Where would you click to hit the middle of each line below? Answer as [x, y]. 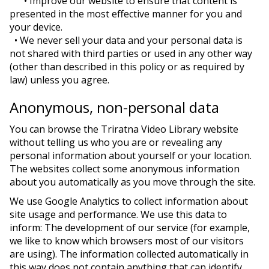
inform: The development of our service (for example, [130, 228]
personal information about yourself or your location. [131, 156]
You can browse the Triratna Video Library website [124, 129]
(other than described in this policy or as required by [127, 67]
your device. [36, 27]
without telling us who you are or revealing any [116, 142]
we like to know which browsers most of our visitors [127, 241]
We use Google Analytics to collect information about [129, 201]
